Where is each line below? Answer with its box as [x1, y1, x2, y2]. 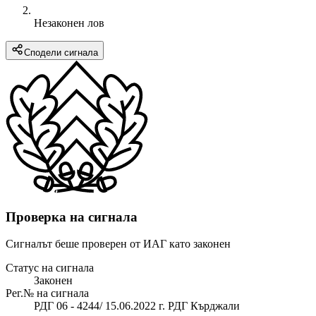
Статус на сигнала [6, 262, 94, 274]
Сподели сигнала [24, 47, 98, 58]
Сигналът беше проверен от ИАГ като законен [6, 238, 231, 250]
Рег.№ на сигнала [6, 287, 89, 300]
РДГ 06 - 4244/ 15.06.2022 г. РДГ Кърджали [34, 300, 240, 312]
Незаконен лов [34, 16, 104, 29]
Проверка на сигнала [6, 209, 138, 224]
